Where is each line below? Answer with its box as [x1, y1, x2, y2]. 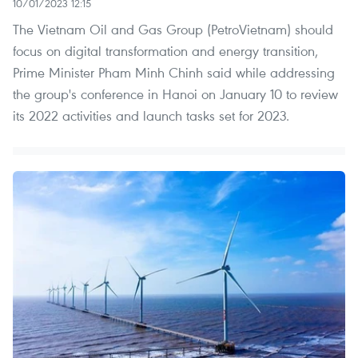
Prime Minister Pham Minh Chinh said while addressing [13, 63, 335, 82]
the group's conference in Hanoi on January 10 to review [13, 85, 338, 104]
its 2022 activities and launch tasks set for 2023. [13, 106, 289, 125]
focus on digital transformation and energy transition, [13, 42, 318, 61]
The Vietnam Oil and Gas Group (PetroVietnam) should [13, 20, 333, 39]
